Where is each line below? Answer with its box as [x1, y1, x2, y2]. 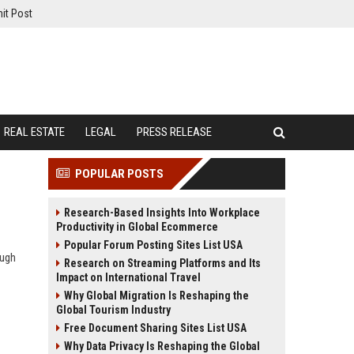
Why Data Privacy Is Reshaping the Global [64, 340, 260, 352]
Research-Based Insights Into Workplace [64, 206, 260, 219]
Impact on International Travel [56, 271, 201, 284]
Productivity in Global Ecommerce [56, 220, 218, 233]
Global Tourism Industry [56, 303, 171, 316]
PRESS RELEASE [137, 125, 212, 139]
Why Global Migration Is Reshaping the [64, 289, 249, 302]
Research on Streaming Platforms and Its [64, 257, 261, 269]
